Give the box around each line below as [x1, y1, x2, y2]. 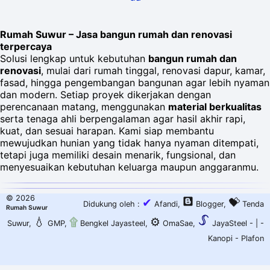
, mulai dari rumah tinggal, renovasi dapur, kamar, [41, 64, 265, 77]
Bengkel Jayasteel [78, 219, 145, 228]
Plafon [241, 234, 264, 243]
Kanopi [208, 234, 233, 243]
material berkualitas [168, 101, 262, 113]
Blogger [196, 199, 224, 209]
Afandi [152, 199, 178, 209]
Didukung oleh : [83, 199, 142, 209]
